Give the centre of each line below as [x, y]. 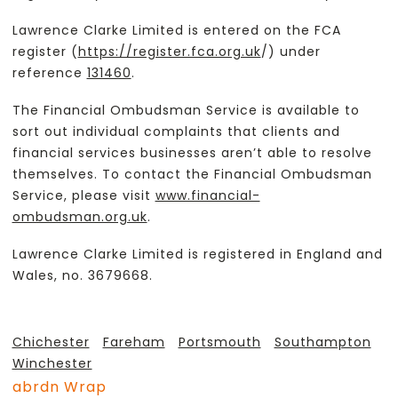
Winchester [52, 364]
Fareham [134, 342]
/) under [291, 51]
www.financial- [207, 195]
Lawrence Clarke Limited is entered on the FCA [176, 30]
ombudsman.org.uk [80, 216]
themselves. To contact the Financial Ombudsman [192, 174]
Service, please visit [84, 195]
